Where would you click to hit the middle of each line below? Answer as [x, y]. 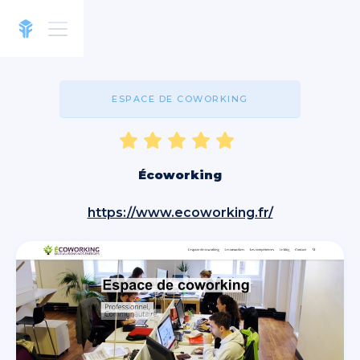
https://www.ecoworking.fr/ [180, 212]
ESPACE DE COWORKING [180, 99]
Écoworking [180, 174]
